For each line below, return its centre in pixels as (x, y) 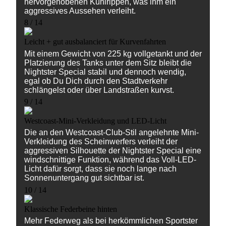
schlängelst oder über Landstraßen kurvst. (99, 90)
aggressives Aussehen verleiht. (80, 11)
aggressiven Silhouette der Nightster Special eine (113, 151)
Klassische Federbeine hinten (71, 209)
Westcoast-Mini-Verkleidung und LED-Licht (95, 121)
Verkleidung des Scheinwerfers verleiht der (101, 142)
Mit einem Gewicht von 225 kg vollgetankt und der (113, 53)
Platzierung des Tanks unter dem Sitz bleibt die (108, 63)
